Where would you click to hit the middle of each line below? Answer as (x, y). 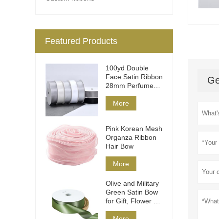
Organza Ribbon (131, 137)
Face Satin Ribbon (134, 77)
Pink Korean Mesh (134, 128)
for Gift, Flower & (132, 201)
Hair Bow (120, 146)
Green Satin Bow (132, 192)
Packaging (122, 94)
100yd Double (127, 68)
